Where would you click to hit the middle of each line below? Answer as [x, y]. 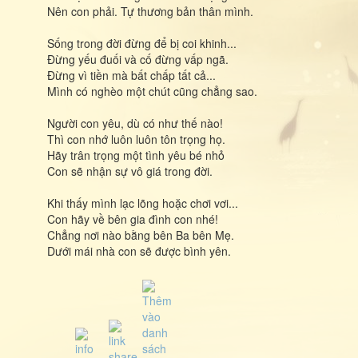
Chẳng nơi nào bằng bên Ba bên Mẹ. [141, 235]
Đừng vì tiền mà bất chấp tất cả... [131, 75]
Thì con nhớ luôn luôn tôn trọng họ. [136, 139]
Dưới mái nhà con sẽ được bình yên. [139, 251]
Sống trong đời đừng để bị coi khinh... [142, 43]
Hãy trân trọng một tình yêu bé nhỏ [136, 155]
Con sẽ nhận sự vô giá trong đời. [130, 171]
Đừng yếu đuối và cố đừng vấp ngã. [138, 59]
